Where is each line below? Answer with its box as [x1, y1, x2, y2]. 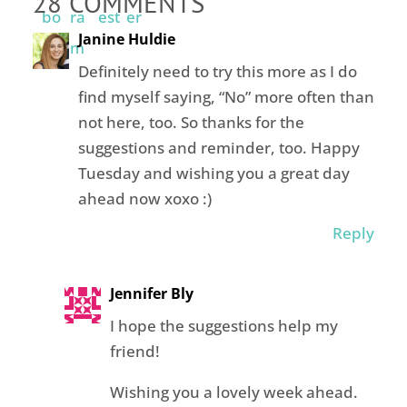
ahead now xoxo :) [77, 188, 212, 210]
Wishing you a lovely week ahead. [109, 382, 358, 403]
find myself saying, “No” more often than [77, 86, 374, 108]
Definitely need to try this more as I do [77, 61, 357, 83]
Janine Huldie [77, 29, 175, 50]
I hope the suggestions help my [109, 315, 338, 337]
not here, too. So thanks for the [77, 112, 304, 134]
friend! [109, 341, 160, 362]
